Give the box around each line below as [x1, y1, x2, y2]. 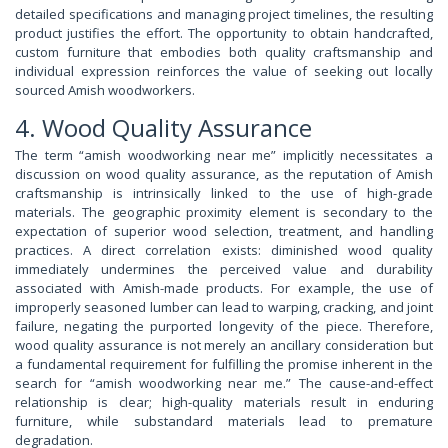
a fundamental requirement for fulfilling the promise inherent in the [15, 355, 433, 374]
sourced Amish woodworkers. [15, 81, 195, 100]
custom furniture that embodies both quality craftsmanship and [15, 43, 433, 62]
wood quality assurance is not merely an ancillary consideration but [15, 336, 433, 355]
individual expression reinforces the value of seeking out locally [15, 62, 433, 81]
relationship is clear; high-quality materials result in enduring [15, 393, 433, 412]
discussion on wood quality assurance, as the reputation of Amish [15, 165, 433, 184]
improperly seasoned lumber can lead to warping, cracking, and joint [15, 298, 433, 317]
